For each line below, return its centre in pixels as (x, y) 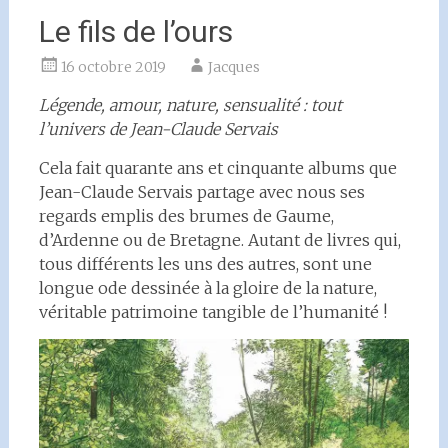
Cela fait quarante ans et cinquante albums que (217, 168)
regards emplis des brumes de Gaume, (186, 216)
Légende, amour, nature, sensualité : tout (190, 105)
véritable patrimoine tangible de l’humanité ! (212, 312)
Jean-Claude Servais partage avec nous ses (201, 192)
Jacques (233, 67)
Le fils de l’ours (135, 31)
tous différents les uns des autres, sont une (205, 264)
